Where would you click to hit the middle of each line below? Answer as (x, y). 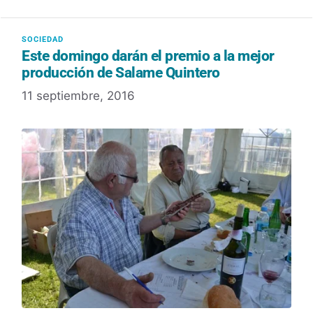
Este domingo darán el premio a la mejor (148, 56)
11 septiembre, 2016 (78, 95)
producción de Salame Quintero (121, 73)
